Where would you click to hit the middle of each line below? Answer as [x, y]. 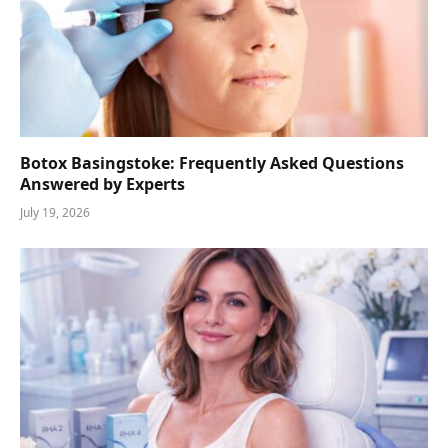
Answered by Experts [102, 183]
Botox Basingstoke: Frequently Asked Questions [212, 162]
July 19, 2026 [55, 212]
